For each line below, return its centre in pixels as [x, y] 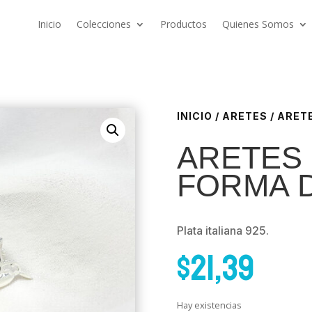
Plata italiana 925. [223, 230]
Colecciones [103, 24]
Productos [183, 24]
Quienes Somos [258, 24]
